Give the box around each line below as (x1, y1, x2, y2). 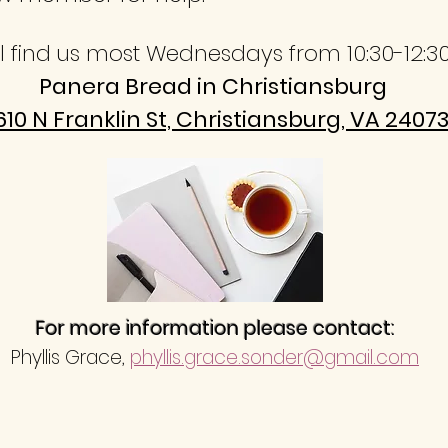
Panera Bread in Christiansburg (38, 71, 392, 102)
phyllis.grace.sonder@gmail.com (130, 344, 419, 371)
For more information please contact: (36, 315, 394, 342)
